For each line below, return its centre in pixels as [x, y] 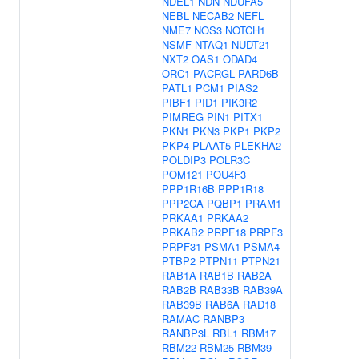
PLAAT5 [212, 145]
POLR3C [230, 160]
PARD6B [258, 73]
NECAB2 [213, 16]
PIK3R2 [239, 102]
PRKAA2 [228, 218]
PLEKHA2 [258, 145]
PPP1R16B [188, 189]
